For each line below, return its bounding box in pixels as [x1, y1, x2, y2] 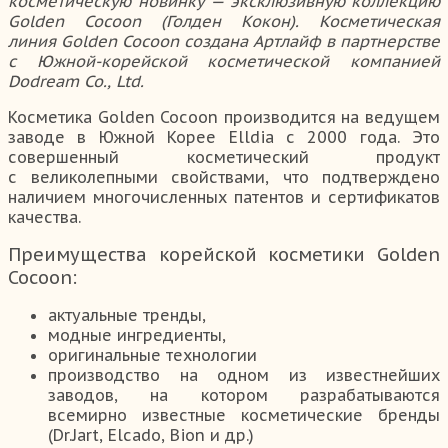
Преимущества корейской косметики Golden [8, 243, 440, 267]
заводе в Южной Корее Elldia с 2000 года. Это [8, 127, 440, 148]
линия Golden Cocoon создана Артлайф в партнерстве [8, 31, 440, 52]
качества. [8, 207, 81, 228]
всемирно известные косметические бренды [48, 405, 440, 426]
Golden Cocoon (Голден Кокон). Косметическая [8, 11, 440, 32]
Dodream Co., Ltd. [8, 71, 144, 92]
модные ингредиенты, [48, 325, 226, 346]
